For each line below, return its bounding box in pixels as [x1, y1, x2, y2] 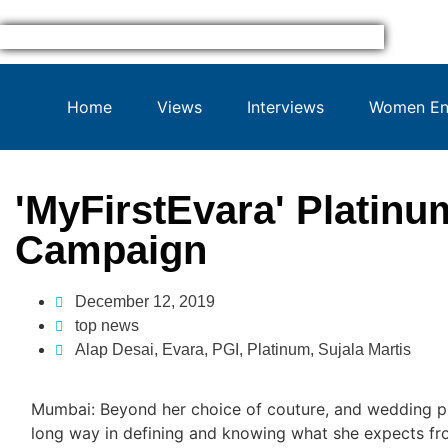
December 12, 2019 [75, 293, 215, 310]
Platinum [247, 341, 310, 358]
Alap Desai [75, 341, 154, 358]
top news [75, 317, 139, 334]
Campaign [15, 228, 207, 272]
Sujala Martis [318, 341, 411, 358]
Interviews [247, 97, 325, 117]
